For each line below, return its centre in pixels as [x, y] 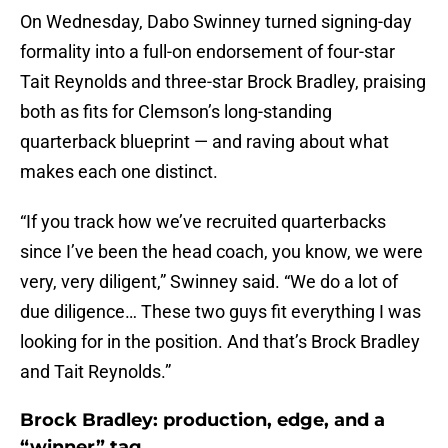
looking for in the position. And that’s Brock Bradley [220, 342]
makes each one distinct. [119, 172]
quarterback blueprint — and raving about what [204, 142]
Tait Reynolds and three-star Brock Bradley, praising [223, 82]
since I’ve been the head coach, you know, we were [221, 252]
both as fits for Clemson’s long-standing [176, 112]
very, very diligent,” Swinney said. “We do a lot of [209, 282]
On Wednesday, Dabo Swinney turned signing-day [216, 22]
